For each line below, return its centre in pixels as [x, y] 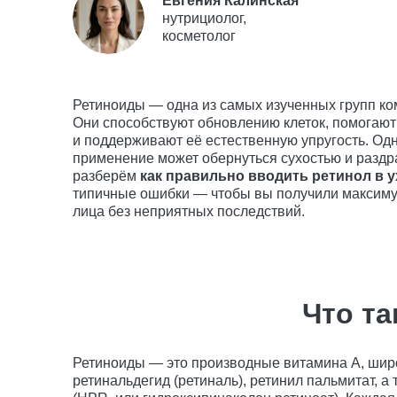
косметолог [199, 35]
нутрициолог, [204, 18]
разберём [106, 176]
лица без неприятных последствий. [189, 211]
